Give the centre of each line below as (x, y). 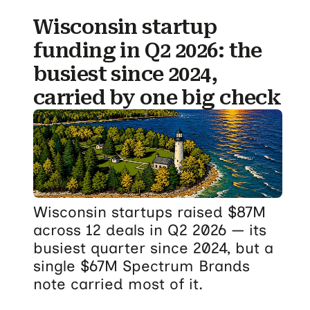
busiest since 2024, (126, 74)
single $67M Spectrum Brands (142, 266)
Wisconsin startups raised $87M (149, 212)
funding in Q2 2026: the (148, 50)
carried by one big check (157, 97)
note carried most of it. (118, 284)
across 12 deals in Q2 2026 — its (150, 230)
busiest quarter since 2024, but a (153, 248)
